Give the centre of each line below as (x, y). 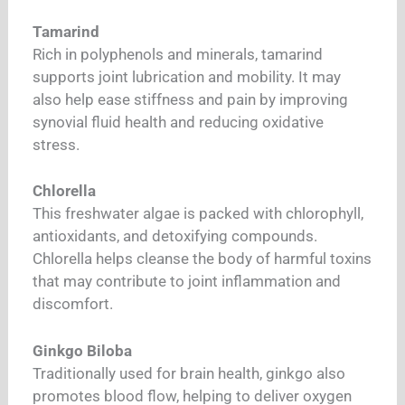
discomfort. (73, 304)
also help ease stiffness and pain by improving (191, 99)
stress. (57, 144)
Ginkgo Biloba (83, 350)
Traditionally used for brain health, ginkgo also (189, 373)
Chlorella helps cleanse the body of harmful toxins (202, 259)
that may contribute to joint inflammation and (187, 282)
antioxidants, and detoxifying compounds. (175, 236)
